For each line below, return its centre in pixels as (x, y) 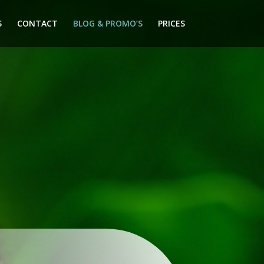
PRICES (171, 23)
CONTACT (37, 23)
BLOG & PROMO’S (108, 23)
